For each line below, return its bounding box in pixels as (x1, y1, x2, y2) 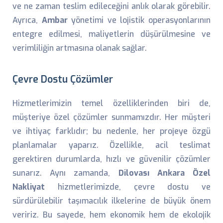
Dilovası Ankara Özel (118, 168, 211, 178)
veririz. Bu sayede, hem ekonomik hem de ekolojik (12, 210, 211, 220)
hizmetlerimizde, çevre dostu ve (45, 182, 211, 192)
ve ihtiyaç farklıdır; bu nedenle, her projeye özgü (12, 126, 211, 136)
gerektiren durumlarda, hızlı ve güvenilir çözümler (12, 154, 211, 164)
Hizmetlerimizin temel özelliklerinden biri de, (12, 98, 211, 109)
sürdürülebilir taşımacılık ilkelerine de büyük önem (12, 196, 211, 206)
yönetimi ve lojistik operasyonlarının (67, 15, 211, 25)
